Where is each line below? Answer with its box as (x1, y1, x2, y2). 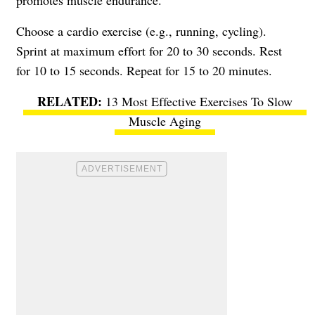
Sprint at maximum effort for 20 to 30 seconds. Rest (16, 42, 282, 60)
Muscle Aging (128, 112, 201, 130)
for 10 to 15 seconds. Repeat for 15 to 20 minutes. (16, 62, 272, 79)
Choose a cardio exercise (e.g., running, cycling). (16, 22, 266, 40)
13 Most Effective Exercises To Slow (105, 93, 292, 110)
